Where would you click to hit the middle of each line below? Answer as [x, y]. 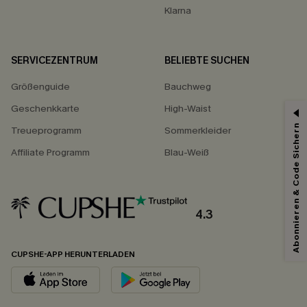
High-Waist [188, 108]
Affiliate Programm [50, 152]
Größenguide [40, 86]
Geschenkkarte [45, 108]
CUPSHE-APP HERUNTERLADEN [73, 255]
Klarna [178, 10]
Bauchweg [188, 86]
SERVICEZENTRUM [54, 60]
